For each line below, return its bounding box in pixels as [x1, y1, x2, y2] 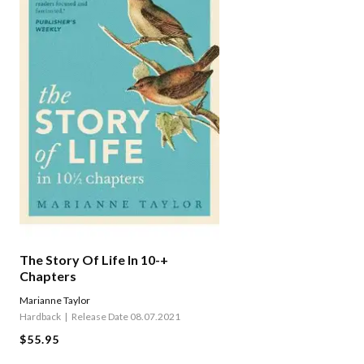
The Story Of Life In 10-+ [19, 252, 168, 268]
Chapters [19, 268, 76, 284]
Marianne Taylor [19, 294, 90, 307]
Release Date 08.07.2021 [71, 310, 180, 323]
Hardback [19, 310, 61, 323]
